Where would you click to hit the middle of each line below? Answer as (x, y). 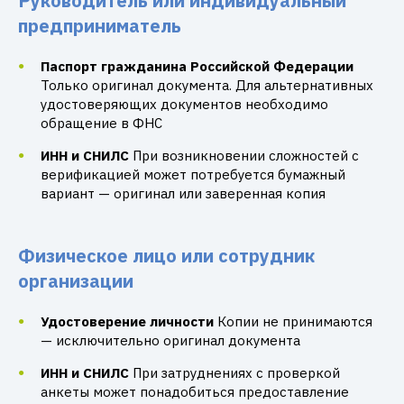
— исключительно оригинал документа (170, 340)
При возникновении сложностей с (246, 156)
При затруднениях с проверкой (236, 373)
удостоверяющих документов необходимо (184, 104)
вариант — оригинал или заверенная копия (183, 193)
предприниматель (100, 26)
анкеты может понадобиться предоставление (195, 392)
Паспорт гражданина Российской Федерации (197, 66)
